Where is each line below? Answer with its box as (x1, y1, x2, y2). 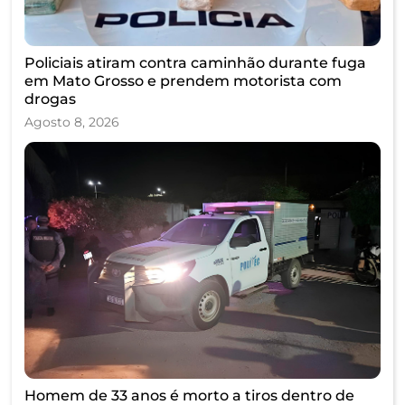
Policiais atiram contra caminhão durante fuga (24, 53, 366, 71)
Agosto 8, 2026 (24, 113, 119, 130)
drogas (24, 89, 76, 108)
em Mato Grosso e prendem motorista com (24, 71, 342, 89)
